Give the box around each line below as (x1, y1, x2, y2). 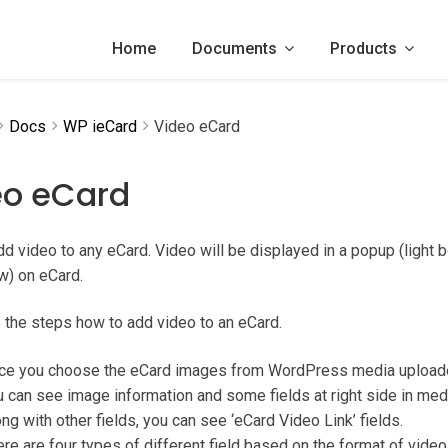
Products (329, 39, 397, 58)
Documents (191, 39, 277, 58)
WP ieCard (62, 117, 137, 137)
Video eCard (153, 117, 240, 137)
